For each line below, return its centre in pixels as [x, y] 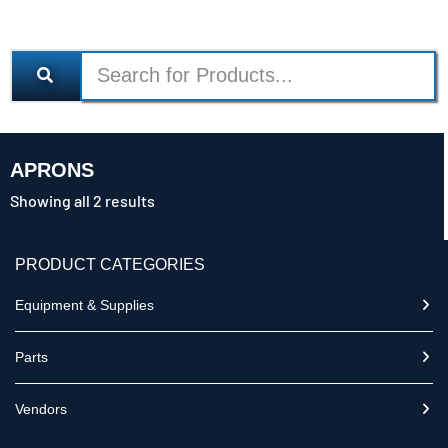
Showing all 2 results [82, 200]
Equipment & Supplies [84, 304]
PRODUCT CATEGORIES [110, 264]
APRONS [52, 169]
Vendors [41, 408]
